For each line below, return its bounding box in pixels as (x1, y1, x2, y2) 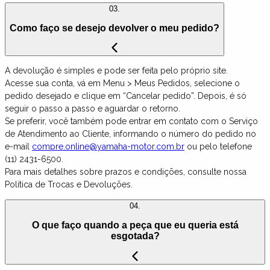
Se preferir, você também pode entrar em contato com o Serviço (5, 116, 258, 127)
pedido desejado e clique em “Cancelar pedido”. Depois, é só (5, 91, 246, 101)
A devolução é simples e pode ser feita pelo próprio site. (5, 66, 228, 76)
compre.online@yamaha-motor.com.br (32, 142, 184, 152)
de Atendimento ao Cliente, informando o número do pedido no (5, 129, 256, 139)
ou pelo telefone (184, 142, 252, 152)
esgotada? (110, 230, 160, 241)
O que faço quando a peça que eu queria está (31, 219, 239, 230)
